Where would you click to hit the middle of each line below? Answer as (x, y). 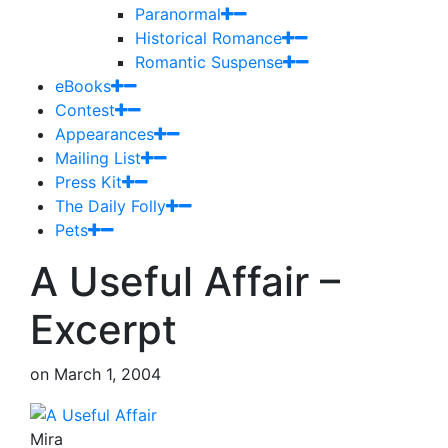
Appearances (104, 133)
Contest (85, 109)
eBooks (83, 85)
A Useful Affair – (185, 281)
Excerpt (103, 329)
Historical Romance (208, 37)
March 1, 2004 (107, 373)
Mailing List (98, 157)
